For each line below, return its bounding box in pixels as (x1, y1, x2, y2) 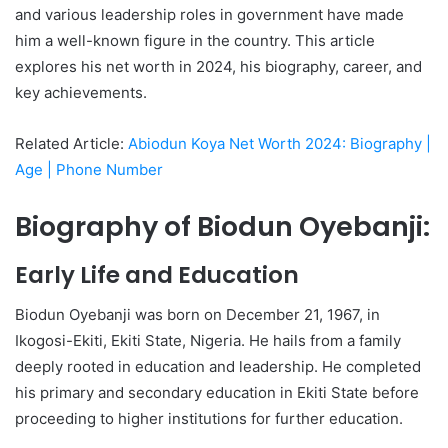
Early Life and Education (15, 258, 299, 291)
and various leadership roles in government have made (15, 5, 404, 24)
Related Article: (15, 134, 128, 153)
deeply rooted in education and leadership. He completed (15, 357, 421, 376)
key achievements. (15, 83, 147, 102)
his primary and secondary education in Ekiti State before (15, 383, 419, 402)
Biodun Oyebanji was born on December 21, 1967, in (15, 305, 380, 324)
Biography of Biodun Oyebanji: (15, 208, 430, 245)
